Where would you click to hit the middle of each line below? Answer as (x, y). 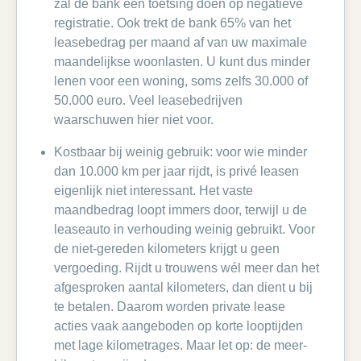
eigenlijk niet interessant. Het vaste (154, 191)
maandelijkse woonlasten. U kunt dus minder (182, 62)
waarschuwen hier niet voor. (134, 120)
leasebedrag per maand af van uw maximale (180, 42)
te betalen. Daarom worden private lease (170, 307)
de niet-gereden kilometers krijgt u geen (167, 249)
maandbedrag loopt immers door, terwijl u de (180, 210)
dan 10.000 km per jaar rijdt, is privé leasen (176, 171)
